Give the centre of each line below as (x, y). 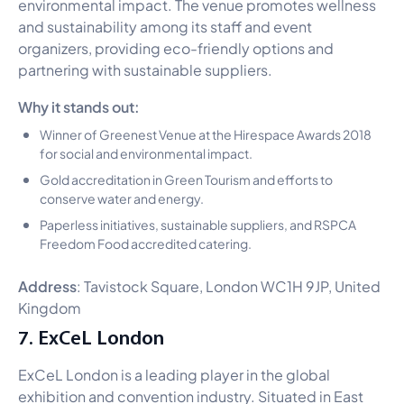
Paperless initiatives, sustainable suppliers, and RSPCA (198, 223)
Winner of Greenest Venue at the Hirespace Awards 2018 (206, 133)
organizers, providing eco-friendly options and (176, 47)
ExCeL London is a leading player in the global (174, 373)
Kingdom (50, 307)
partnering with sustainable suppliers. (145, 69)
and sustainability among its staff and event (165, 25)
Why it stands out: (79, 105)
